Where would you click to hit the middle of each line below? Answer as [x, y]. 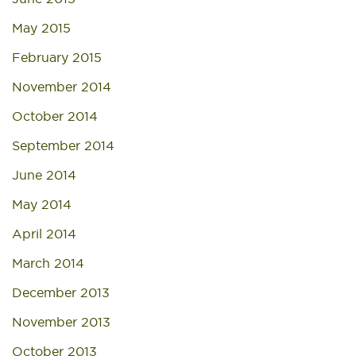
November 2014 [62, 87]
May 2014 [42, 204]
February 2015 [57, 57]
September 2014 [63, 145]
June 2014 [44, 175]
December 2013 [61, 292]
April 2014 [44, 234]
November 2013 [61, 322]
